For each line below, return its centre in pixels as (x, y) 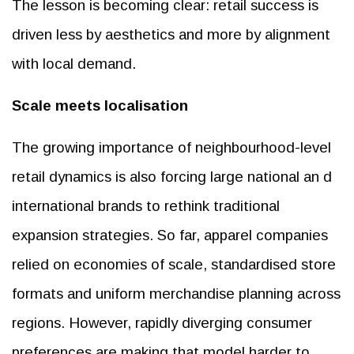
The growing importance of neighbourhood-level (171, 147)
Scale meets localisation (100, 105)
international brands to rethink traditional (146, 205)
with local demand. (74, 63)
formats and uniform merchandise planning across (176, 293)
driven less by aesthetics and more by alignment (171, 34)
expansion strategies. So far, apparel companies (170, 235)
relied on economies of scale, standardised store (174, 264)
